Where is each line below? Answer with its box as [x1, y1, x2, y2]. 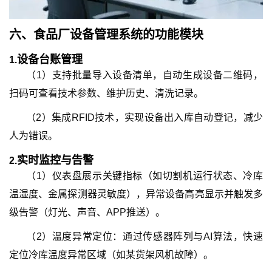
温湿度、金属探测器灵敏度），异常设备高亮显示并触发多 [9, 189, 263, 199]
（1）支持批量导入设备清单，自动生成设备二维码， [26, 70, 263, 80]
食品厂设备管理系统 [33, 28, 143, 41]
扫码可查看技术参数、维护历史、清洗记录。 [9, 88, 203, 98]
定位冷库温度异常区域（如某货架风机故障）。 [9, 250, 213, 260]
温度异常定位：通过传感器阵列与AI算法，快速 [52, 231, 263, 242]
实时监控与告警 [17, 154, 93, 166]
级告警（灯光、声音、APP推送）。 [9, 207, 165, 217]
